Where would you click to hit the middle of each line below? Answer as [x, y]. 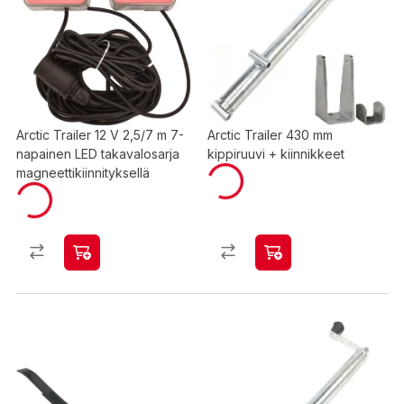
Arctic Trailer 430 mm [270, 135]
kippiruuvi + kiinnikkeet [276, 154]
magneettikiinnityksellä [83, 173]
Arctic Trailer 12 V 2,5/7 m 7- [100, 135]
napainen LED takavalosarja [98, 154]
